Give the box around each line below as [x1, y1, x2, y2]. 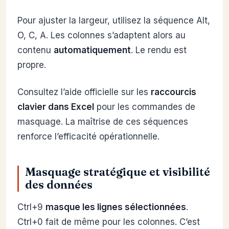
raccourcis [151, 87, 196, 98]
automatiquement [54, 45, 131, 56]
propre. [17, 60, 46, 71]
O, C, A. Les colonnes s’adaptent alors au [17, 30, 186, 41]
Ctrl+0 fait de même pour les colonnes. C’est [17, 217, 200, 227]
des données [25, 178, 93, 192]
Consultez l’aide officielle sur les [17, 87, 151, 98]
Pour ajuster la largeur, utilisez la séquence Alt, [17, 15, 210, 26]
